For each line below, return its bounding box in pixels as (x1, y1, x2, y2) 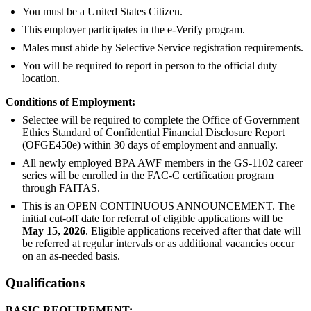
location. (22, 72, 60, 85)
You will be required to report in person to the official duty (22, 60, 277, 72)
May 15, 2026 (22, 225, 85, 237)
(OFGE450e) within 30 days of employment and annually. (22, 139, 278, 151)
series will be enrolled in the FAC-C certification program (22, 169, 274, 182)
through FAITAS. (22, 182, 100, 194)
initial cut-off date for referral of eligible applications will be (22, 212, 283, 225)
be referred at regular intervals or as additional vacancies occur (22, 237, 294, 250)
